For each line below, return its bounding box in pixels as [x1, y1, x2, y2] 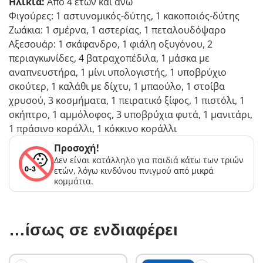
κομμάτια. [54, 176, 93, 187]
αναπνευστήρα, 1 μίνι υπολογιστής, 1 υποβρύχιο [9, 66, 227, 79]
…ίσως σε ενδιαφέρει [9, 221, 178, 240]
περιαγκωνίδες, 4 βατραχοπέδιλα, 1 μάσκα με [9, 52, 210, 65]
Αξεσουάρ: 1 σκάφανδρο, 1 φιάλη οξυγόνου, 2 [9, 38, 213, 51]
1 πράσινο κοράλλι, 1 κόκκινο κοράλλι [9, 122, 177, 136]
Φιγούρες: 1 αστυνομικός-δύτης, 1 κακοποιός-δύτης [9, 9, 240, 23]
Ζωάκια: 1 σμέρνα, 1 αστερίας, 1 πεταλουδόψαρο [9, 23, 226, 37]
